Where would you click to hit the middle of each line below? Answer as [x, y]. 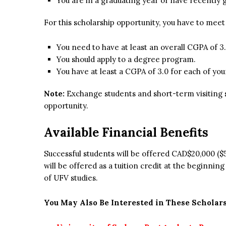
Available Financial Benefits [126, 133]
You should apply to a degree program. [126, 60]
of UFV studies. [71, 178]
